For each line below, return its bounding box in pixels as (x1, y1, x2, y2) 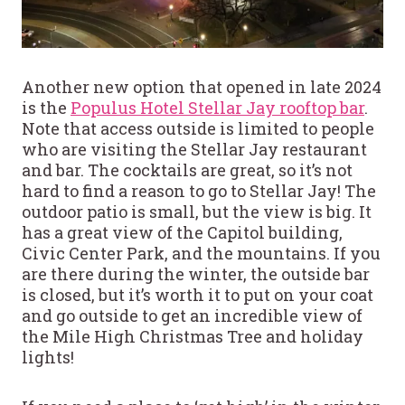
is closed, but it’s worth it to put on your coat (22, 283, 373, 306)
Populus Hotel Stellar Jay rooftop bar (71, 96, 364, 118)
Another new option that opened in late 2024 (22, 75, 381, 98)
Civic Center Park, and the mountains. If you (22, 241, 381, 264)
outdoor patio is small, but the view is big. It (22, 200, 372, 222)
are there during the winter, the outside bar (22, 262, 370, 285)
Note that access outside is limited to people (22, 117, 374, 139)
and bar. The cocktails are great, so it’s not (22, 158, 353, 181)
